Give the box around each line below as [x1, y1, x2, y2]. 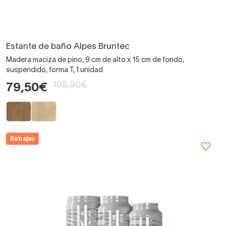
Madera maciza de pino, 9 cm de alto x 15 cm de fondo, [6, 56, 184, 64]
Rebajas [10, 136, 35, 142]
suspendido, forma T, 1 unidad [6, 67, 103, 74]
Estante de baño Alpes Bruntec [6, 42, 130, 50]
